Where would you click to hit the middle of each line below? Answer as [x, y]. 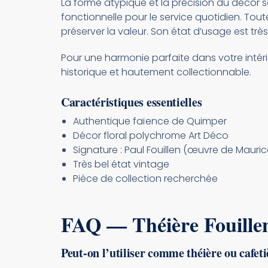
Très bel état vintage [121, 164]
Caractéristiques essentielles [132, 102]
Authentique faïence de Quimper [150, 121]
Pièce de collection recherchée [145, 178]
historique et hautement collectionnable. [156, 72]
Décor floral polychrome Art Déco [151, 135]
